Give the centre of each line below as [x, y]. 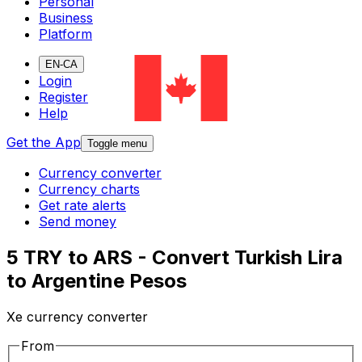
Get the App [44, 143]
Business [66, 18]
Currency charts [89, 189]
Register [63, 97]
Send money [78, 222]
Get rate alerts [82, 206]
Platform [65, 34]
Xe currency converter [77, 317]
